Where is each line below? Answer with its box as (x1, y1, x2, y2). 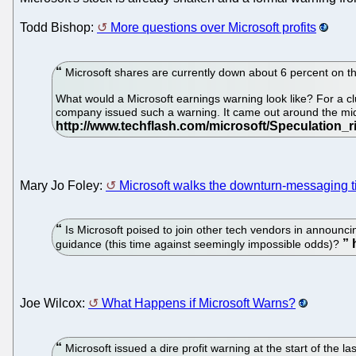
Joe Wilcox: (20, 296, 88, 311)
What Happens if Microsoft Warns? (102, 296, 296, 311)
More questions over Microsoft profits (110, 21, 316, 35)
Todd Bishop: (20, 21, 97, 35)
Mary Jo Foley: (20, 178, 106, 192)
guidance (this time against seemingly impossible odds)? (56, 238, 343, 251)
